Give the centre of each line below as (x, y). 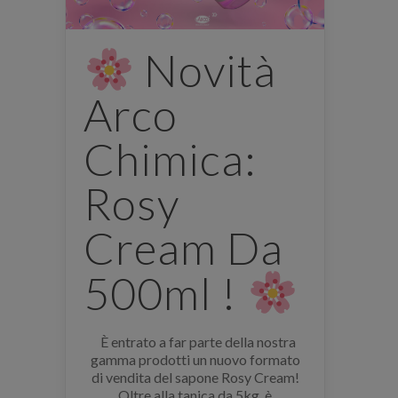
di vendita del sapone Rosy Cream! (195, 378)
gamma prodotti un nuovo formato (195, 360)
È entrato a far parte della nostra (195, 342)
